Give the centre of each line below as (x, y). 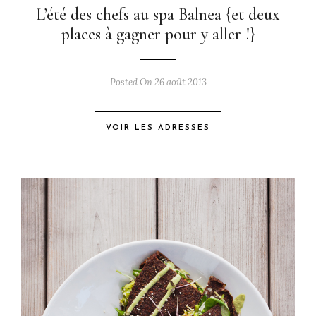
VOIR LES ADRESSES (158, 128)
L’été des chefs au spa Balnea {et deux (158, 14)
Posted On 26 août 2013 (158, 82)
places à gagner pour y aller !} (158, 34)
